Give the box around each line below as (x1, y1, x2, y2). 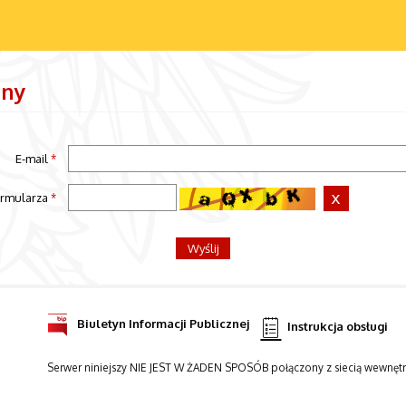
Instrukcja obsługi (287, 318, 389, 333)
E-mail (14, 150, 51, 166)
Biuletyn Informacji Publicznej (76, 315, 249, 331)
